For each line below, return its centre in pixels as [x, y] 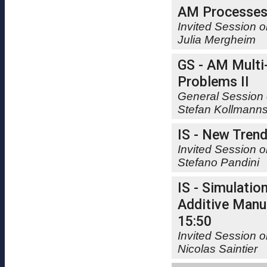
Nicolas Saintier [218, 249]
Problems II [213, 82]
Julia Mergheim [217, 40]
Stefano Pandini [218, 162]
